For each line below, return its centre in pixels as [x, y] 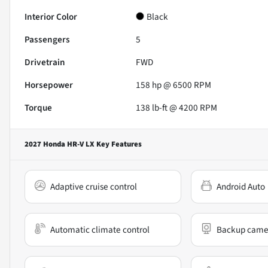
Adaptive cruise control [94, 186]
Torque [38, 107]
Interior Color [51, 16]
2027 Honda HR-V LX [60, 144]
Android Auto [240, 186]
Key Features [118, 144]
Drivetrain [45, 62]
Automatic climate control [100, 229]
